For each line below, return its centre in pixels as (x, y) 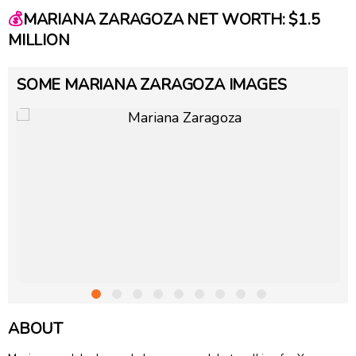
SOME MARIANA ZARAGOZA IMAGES (152, 84)
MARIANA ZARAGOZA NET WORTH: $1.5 (171, 20)
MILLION (39, 41)
